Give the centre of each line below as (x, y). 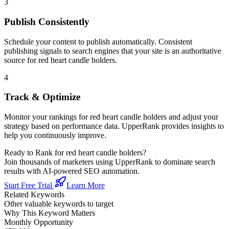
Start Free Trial (29, 185)
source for (21, 60)
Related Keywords (34, 194)
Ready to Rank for (35, 153)
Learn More (86, 185)
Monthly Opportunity (39, 222)
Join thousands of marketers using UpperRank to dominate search (110, 162)
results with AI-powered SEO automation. (72, 171)
